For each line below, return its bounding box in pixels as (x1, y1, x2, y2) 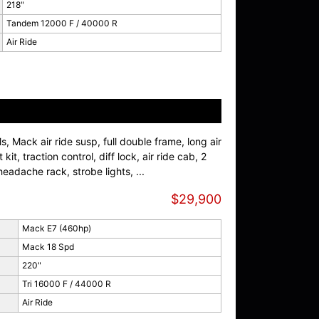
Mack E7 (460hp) (21, 223, 91, 234)
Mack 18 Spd (21, 241, 74, 253)
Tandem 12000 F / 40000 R (6, 18, 117, 28)
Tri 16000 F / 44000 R (21, 278, 111, 290)
